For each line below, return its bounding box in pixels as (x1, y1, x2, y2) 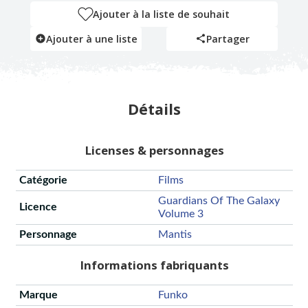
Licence (19, 201, 57, 213)
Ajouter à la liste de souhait (93, 7, 230, 21)
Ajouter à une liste (45, 32, 137, 45)
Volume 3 (157, 208, 203, 220)
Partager (206, 32, 250, 45)
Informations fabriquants (79, 257, 229, 274)
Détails (127, 98, 181, 119)
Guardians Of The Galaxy (157, 195, 280, 207)
